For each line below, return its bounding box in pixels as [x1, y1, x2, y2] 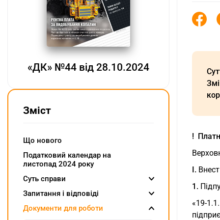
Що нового [23, 136, 62, 145]
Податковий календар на [23, 151, 111, 160]
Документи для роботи [23, 204, 103, 213]
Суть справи [23, 174, 66, 184]
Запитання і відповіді [23, 189, 99, 198]
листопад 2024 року [23, 160, 94, 169]
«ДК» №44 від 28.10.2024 [27, 61, 149, 74]
